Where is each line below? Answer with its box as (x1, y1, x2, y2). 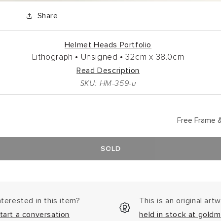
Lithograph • (32, 53, 79, 62)
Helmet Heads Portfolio (64, 41, 152, 49)
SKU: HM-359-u (79, 79, 137, 88)
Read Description (76, 67, 140, 75)
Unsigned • (80, 53, 123, 62)
